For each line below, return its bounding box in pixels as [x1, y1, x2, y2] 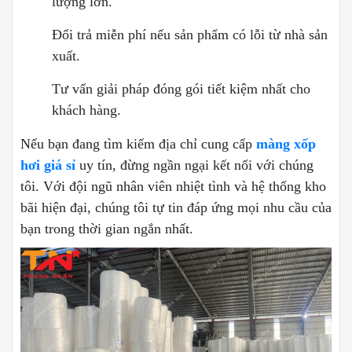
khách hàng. [52, 102, 121, 119]
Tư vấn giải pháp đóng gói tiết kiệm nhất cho [52, 81, 310, 97]
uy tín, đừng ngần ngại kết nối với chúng [79, 157, 313, 174]
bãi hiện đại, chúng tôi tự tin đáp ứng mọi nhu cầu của [20, 200, 332, 216]
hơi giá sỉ [20, 157, 75, 174]
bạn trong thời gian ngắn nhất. [20, 221, 193, 237]
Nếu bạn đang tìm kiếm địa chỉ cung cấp [20, 136, 256, 152]
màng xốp [256, 136, 316, 152]
